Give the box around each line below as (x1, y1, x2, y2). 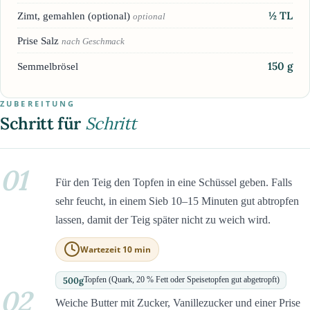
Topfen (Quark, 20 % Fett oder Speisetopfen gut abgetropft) (83, 275, 280, 285)
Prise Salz (17, 35, 62, 47)
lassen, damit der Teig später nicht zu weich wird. (55, 213, 271, 226)
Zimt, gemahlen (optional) (17, 9, 133, 21)
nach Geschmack (62, 36, 125, 47)
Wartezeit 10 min (80, 243, 152, 255)
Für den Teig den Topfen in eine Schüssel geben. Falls (55, 176, 292, 188)
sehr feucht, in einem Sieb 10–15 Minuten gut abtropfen (55, 194, 299, 207)
